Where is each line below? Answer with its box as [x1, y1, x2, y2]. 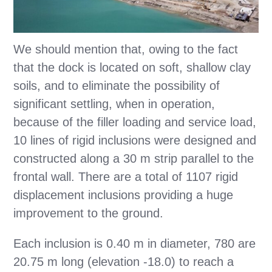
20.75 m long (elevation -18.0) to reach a [13, 254, 234, 268]
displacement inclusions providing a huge [13, 188, 234, 202]
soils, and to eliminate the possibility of [13, 78, 220, 92]
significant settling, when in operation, [13, 97, 216, 110]
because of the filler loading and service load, [13, 115, 257, 129]
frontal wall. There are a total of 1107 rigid [13, 169, 239, 183]
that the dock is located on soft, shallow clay [13, 60, 251, 74]
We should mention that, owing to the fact [13, 42, 239, 56]
